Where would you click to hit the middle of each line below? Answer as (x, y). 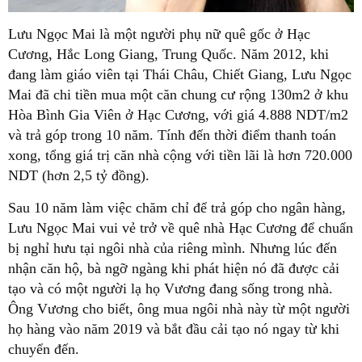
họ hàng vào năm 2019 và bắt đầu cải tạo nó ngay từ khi (174, 329)
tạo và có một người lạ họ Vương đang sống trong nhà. (170, 289)
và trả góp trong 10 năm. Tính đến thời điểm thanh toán (172, 135)
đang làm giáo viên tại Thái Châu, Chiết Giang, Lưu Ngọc (180, 75)
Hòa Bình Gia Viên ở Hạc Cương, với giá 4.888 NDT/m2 (178, 115)
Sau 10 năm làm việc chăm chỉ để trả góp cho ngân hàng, (177, 208)
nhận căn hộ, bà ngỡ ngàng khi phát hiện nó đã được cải (174, 269)
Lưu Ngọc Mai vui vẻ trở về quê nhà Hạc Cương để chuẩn (181, 228)
